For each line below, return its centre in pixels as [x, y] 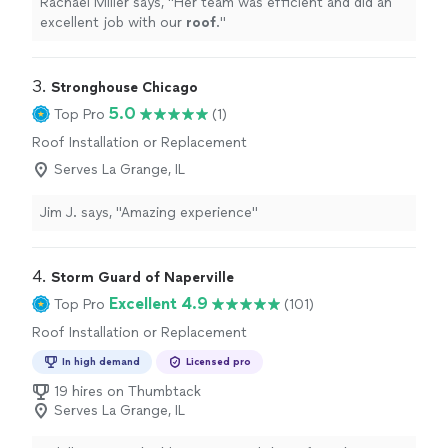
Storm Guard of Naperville [142, 278]
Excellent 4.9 [158, 304]
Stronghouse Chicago [124, 88]
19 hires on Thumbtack [127, 392]
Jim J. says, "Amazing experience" [149, 213]
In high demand [101, 362]
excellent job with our [113, 23]
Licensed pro [218, 362]
